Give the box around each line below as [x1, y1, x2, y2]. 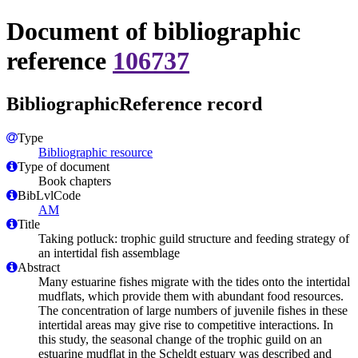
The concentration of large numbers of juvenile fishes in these [38, 303, 348, 317]
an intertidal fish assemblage [38, 245, 180, 260]
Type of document [18, 159, 109, 173]
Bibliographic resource [38, 145, 153, 159]
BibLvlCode [18, 188, 81, 202]
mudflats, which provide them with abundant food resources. [38, 288, 344, 303]
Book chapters [38, 173, 111, 188]
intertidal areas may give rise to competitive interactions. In [38, 317, 333, 332]
